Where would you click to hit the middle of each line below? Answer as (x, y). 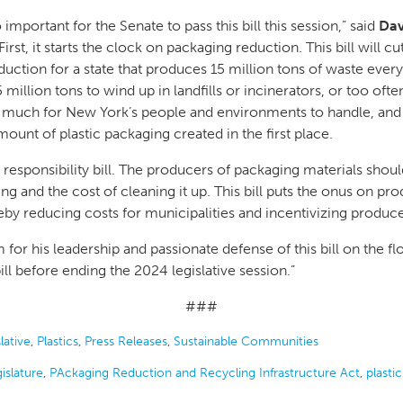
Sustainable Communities (246, 341)
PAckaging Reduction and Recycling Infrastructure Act (205, 373)
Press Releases (126, 341)
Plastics (58, 341)
